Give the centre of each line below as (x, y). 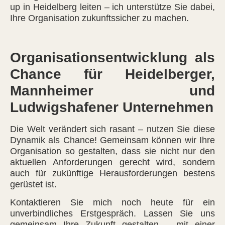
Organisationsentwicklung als (113, 57)
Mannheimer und (113, 90)
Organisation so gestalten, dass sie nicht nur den (113, 151)
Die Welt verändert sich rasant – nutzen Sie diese (113, 129)
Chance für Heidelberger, (113, 74)
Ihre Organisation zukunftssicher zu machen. (99, 18)
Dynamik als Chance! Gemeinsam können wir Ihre (113, 140)
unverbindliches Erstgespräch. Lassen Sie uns (113, 214)
